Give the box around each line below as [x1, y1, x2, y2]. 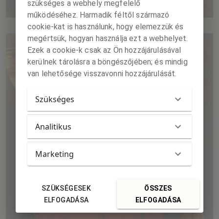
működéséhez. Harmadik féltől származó [27, 10, 170, 20]
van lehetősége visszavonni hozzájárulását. [27, 68, 177, 78]
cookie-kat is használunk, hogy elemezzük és [27, 22, 184, 31]
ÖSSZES [144, 184, 172, 192]
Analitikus [35, 121, 71, 132]
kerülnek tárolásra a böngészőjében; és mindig [27, 57, 188, 66]
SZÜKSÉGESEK [41, 184, 91, 192]
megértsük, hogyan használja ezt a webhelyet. [27, 33, 188, 43]
